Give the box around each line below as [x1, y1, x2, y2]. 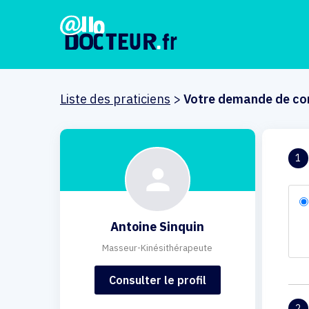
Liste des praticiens [60, 91, 170, 107]
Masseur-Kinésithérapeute [102, 242, 213, 254]
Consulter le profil [108, 273, 206, 287]
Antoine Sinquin [110, 219, 205, 235]
